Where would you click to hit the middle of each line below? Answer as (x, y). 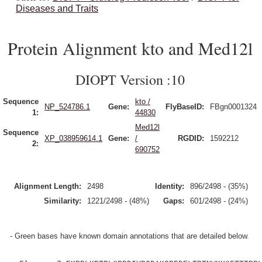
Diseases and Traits (57, 8)
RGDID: (191, 138)
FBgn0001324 (233, 107)
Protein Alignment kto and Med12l (130, 48)
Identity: (170, 186)
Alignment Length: (48, 186)
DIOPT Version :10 (130, 80)
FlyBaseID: (185, 107)
